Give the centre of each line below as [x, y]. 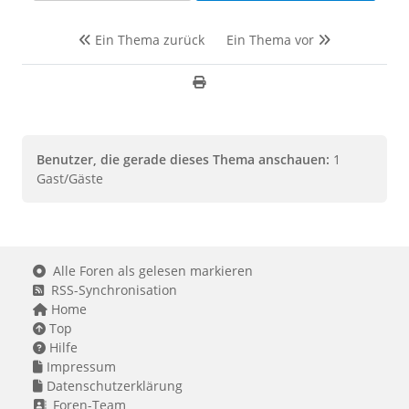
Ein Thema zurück [148, 39]
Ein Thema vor [272, 39]
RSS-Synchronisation [110, 289]
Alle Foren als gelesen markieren [149, 270]
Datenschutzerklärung [113, 385]
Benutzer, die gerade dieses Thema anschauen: [183, 159]
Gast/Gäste [70, 178]
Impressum [79, 366]
